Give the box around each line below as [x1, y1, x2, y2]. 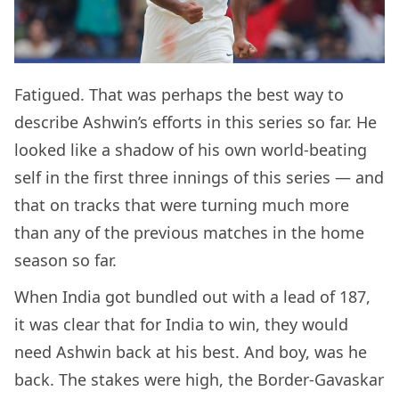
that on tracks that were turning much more [14, 194, 349, 216]
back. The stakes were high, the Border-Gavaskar [14, 369, 384, 391]
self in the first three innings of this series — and [14, 167, 384, 189]
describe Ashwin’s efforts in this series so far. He [14, 111, 377, 134]
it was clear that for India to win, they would [14, 313, 348, 336]
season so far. [14, 249, 117, 272]
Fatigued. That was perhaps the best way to [14, 84, 344, 106]
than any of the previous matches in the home [14, 222, 364, 244]
